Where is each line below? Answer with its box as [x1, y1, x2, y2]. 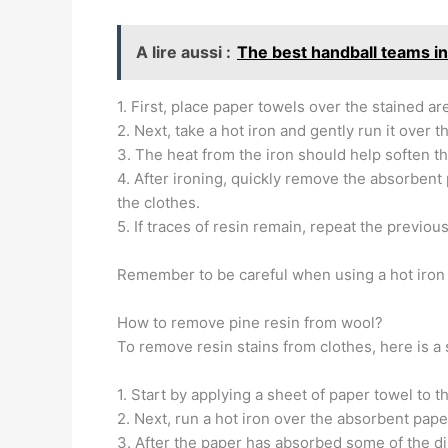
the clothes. [117, 193, 200, 212]
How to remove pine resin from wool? [117, 313, 383, 332]
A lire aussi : [136, 42, 231, 62]
